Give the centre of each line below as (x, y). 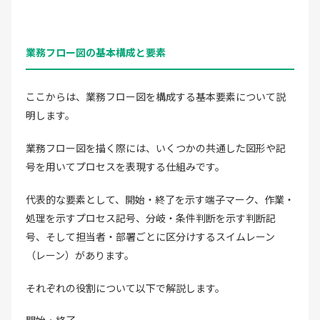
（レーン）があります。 (80, 255)
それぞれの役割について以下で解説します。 (125, 287)
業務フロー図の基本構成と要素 (96, 52)
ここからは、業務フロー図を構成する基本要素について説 (156, 96)
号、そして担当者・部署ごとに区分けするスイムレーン (150, 236)
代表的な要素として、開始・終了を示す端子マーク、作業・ (160, 199)
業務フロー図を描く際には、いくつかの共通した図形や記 (156, 147)
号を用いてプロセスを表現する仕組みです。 (125, 166)
